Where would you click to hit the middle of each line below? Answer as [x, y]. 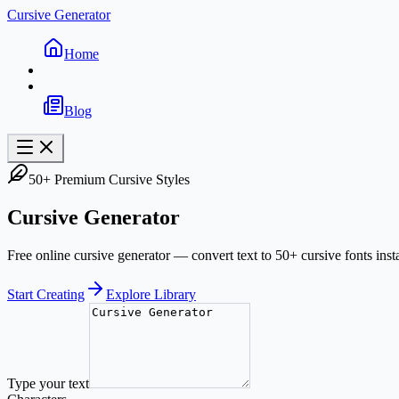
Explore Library [151, 294]
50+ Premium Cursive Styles [109, 179]
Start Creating [46, 294]
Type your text [48, 383]
